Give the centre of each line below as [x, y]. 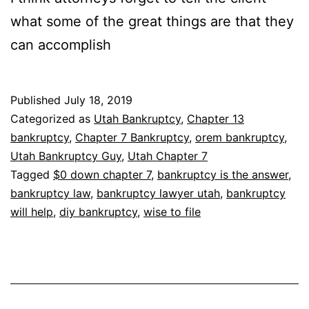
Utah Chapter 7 [168, 156]
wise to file [172, 211]
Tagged [32, 174]
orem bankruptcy [240, 137]
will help [32, 211]
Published [37, 100]
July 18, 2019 [98, 100]
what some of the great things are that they [152, 21]
